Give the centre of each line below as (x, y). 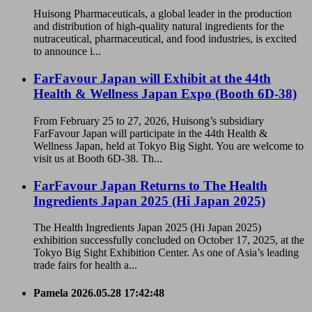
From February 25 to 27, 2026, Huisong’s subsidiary (149, 120)
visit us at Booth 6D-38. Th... (98, 158)
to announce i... (67, 52)
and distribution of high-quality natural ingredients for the (159, 26)
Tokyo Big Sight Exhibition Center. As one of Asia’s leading (166, 253)
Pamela (51, 292)
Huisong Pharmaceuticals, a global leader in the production (163, 14)
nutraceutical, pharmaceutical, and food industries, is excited (165, 39)
